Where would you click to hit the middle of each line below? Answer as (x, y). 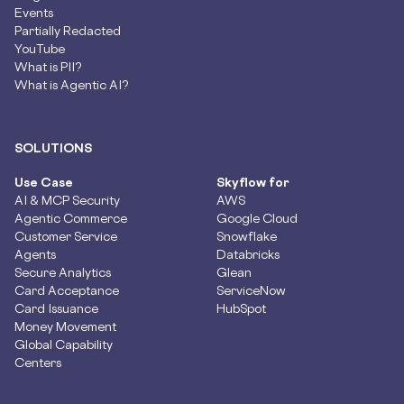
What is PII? (48, 66)
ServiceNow (251, 289)
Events (34, 12)
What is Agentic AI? (72, 84)
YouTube (40, 48)
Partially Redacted (68, 30)
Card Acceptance (67, 289)
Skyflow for (253, 181)
